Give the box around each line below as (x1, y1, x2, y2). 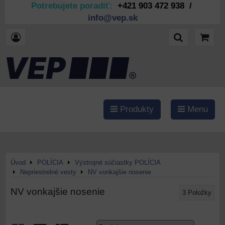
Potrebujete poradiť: (31, 1, 118, 11)
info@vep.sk (87, 13, 138, 23)
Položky (188, 189, 211, 196)
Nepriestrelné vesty (20, 168, 76, 176)
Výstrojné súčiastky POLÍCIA (75, 159, 161, 166)
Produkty (118, 104, 154, 114)
